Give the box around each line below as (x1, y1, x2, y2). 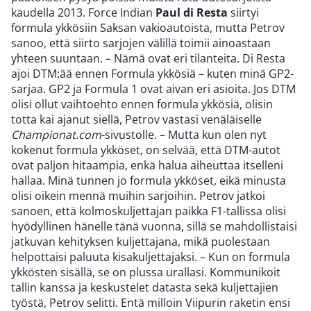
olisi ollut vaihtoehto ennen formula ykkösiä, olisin (11, 96, 273, 112)
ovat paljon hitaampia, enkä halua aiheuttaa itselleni (11, 158, 283, 174)
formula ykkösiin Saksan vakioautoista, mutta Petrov (11, 20, 285, 36)
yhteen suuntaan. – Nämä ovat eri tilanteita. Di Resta (11, 51, 285, 67)
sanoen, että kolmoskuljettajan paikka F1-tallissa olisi (11, 203, 286, 219)
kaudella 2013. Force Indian (11, 5, 155, 21)
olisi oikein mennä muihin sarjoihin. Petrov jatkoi (11, 188, 265, 204)
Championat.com (11, 127, 101, 143)
